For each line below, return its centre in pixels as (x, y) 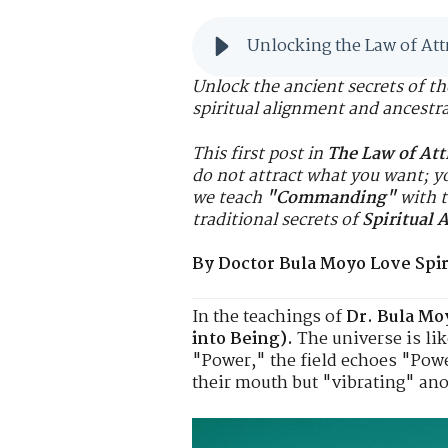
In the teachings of (269, 318)
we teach (229, 198)
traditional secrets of (277, 220)
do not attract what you (287, 176)
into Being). (242, 340)
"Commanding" (331, 198)
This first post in (259, 154)
